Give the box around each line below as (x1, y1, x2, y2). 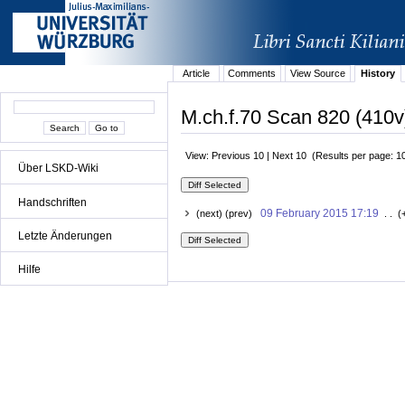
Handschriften (18, 195, 87, 209)
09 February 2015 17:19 (259, 207, 379, 221)
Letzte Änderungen (18, 229, 112, 242)
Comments (228, 68, 277, 80)
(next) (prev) (195, 208, 260, 220)
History (360, 68, 395, 80)
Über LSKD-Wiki (18, 162, 99, 175)
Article (182, 68, 210, 80)
